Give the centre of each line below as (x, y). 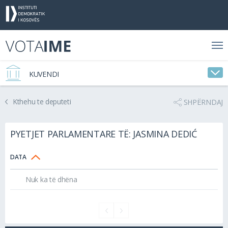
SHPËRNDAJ (203, 102)
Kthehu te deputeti (42, 102)
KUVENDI (44, 74)
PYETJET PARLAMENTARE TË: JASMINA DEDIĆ (104, 134)
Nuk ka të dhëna (51, 179)
